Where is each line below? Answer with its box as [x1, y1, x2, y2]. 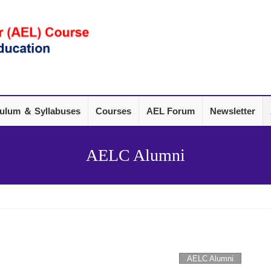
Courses [96, 105, 131, 116]
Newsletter [210, 105, 255, 116]
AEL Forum [146, 105, 195, 116]
